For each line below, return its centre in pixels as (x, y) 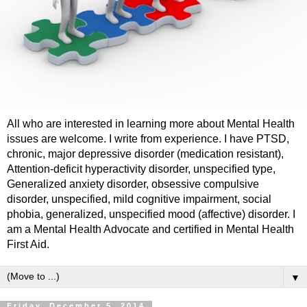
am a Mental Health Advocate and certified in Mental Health (150, 230)
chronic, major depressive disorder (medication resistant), (145, 154)
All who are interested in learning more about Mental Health (151, 124)
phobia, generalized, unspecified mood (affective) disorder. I (151, 214)
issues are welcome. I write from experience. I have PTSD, (148, 139)
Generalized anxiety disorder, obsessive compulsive (133, 184)
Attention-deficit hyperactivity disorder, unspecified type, (141, 169)
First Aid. (28, 245)
